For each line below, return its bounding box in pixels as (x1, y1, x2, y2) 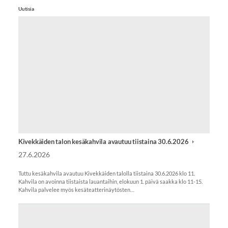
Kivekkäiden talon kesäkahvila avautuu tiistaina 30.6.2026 (18, 137, 190, 146)
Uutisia (18, 5, 34, 12)
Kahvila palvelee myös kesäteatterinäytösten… (18, 186, 134, 193)
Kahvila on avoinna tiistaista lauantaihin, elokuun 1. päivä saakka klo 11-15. (18, 178, 203, 185)
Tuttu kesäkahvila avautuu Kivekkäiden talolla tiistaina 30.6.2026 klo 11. (18, 170, 195, 177)
